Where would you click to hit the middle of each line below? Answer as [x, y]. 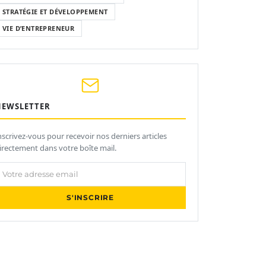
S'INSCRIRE [90, 197]
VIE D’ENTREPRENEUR [39, 28]
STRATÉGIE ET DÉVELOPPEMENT [55, 12]
